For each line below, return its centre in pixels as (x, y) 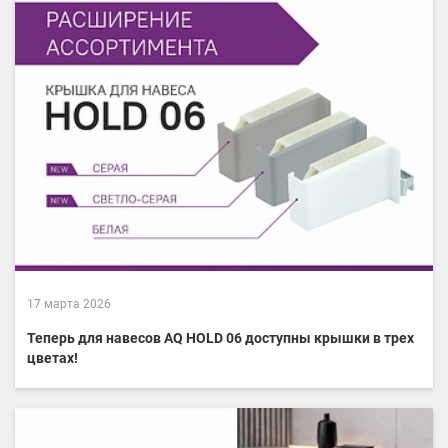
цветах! (52, 358)
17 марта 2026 (69, 304)
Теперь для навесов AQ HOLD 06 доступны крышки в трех (220, 338)
